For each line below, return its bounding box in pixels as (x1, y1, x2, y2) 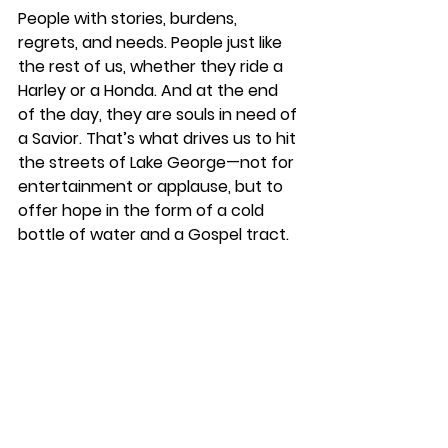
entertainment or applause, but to (18, 174, 287, 198)
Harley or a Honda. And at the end (18, 78, 282, 102)
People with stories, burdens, (18, 6, 241, 30)
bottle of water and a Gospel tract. (18, 222, 289, 246)
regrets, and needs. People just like (18, 30, 286, 54)
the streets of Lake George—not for (18, 150, 298, 174)
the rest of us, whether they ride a (18, 54, 287, 78)
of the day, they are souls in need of (18, 102, 301, 126)
